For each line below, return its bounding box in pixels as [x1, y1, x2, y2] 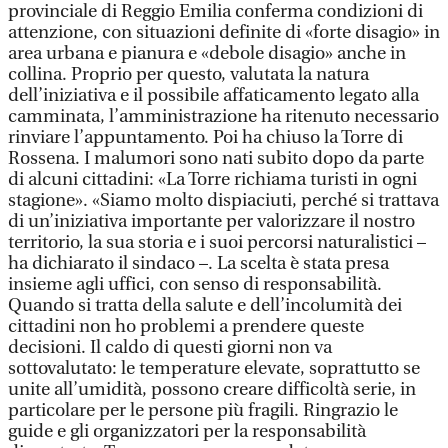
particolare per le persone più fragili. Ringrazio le [8, 400, 398, 421]
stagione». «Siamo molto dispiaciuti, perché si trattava [8, 190, 439, 211]
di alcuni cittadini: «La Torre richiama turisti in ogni [8, 169, 417, 190]
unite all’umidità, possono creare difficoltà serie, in [8, 379, 416, 400]
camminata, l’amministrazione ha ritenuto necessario [8, 106, 439, 127]
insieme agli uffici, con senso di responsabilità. [8, 274, 382, 295]
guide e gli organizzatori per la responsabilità [8, 421, 366, 442]
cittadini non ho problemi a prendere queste [8, 316, 364, 337]
